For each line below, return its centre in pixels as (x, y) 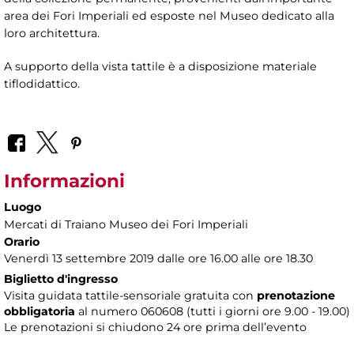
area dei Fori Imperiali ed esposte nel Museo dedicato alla (169, 16)
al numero (106, 311)
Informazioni (64, 181)
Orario (22, 241)
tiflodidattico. (42, 84)
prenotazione (294, 295)
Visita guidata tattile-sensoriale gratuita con (129, 295)
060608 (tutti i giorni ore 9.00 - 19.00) (245, 311)
